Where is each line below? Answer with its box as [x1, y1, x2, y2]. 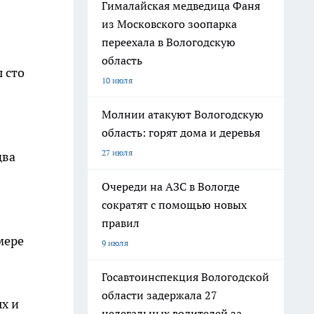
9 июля [102, 238, 128, 248]
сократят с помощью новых [102, 198, 247, 212]
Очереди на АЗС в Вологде [102, 179, 240, 193]
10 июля [102, 75, 132, 86]
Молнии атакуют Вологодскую [102, 107, 264, 121]
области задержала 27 [102, 288, 217, 302]
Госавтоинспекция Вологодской [102, 270, 269, 284]
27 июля [102, 147, 132, 158]
